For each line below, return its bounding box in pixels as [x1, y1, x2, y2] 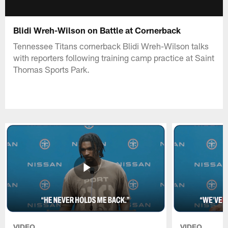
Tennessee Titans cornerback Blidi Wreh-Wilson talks [13, 40, 209, 51]
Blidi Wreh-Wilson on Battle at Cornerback [13, 24, 181, 35]
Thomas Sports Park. [13, 64, 90, 74]
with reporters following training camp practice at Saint [13, 52, 215, 63]
